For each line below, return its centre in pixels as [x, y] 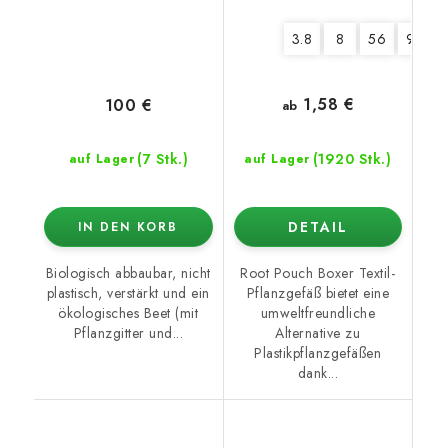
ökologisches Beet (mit [128, 312]
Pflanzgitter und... [128, 332]
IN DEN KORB [128, 226]
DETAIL [317, 226]
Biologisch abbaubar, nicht [128, 272]
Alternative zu [318, 332]
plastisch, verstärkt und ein [128, 292]
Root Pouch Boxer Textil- [318, 272]
